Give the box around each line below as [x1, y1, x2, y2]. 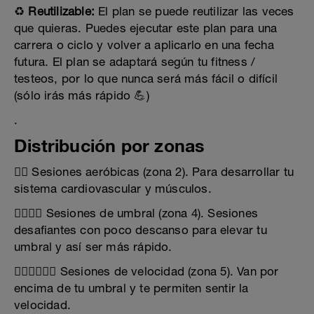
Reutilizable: [28, 4, 95, 18]
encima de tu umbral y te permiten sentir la [14, 280, 249, 295]
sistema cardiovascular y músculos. [14, 181, 212, 196]
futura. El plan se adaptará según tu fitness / [14, 54, 256, 69]
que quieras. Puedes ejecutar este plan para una [14, 20, 278, 35]
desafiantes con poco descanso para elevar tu [14, 222, 267, 237]
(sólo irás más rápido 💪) [14, 88, 149, 102]
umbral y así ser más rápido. [14, 239, 172, 254]
